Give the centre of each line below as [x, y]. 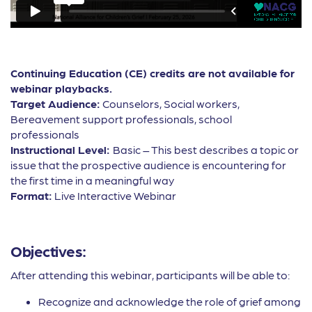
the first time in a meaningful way [92, 180]
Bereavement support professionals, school [121, 119]
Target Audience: [55, 103]
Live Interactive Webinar [114, 195]
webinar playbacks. [61, 88]
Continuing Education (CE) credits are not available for [153, 73]
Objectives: [48, 250]
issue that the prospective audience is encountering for [148, 165]
